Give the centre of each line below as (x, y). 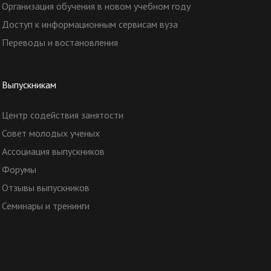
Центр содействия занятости (62, 115)
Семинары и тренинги (45, 206)
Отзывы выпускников (45, 188)
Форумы (19, 170)
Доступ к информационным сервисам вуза (90, 24)
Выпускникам (29, 85)
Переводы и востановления (60, 43)
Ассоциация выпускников (53, 152)
